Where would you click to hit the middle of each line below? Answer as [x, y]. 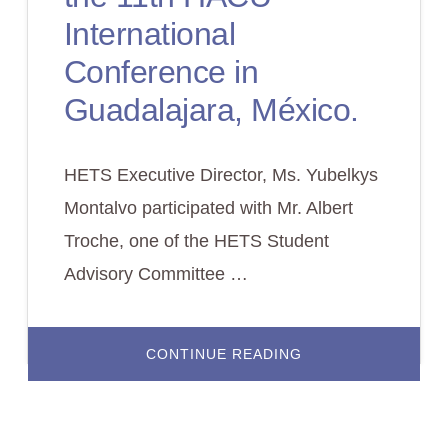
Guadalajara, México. [211, 110]
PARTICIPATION [359, 381]
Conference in [161, 72]
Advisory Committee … [155, 274]
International [149, 34]
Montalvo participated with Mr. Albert [208, 208]
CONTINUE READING [224, 354]
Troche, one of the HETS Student [196, 241]
